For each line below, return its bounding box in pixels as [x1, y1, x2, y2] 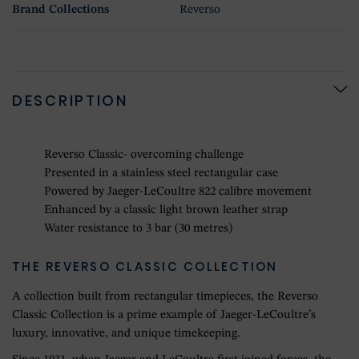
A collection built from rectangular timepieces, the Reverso [12, 290, 318, 303]
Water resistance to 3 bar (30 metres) [44, 222, 232, 235]
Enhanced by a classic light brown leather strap [44, 204, 288, 216]
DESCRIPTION [12, 90, 128, 111]
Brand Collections [12, 3, 109, 16]
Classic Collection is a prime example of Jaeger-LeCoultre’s [12, 309, 316, 321]
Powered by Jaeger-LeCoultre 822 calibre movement [44, 185, 312, 198]
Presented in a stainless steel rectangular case [44, 167, 278, 179]
